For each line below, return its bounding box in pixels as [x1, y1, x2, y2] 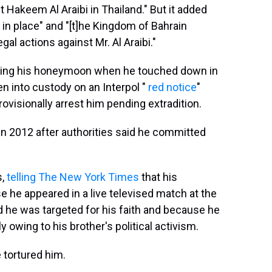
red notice [148, 81, 197, 93]
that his [139, 171, 177, 183]
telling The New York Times [7, 171, 139, 183]
